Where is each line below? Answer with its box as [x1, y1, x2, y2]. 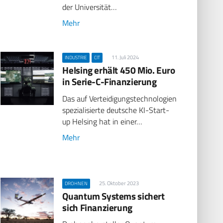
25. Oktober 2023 [99, 179, 139, 187]
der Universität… [62, 1, 117, 13]
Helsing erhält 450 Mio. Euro [62, 63, 175, 78]
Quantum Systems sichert [62, 189, 165, 203]
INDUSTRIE [64, 54, 87, 62]
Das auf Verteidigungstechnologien [62, 92, 177, 105]
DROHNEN [64, 179, 88, 187]
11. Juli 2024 [111, 53, 139, 62]
